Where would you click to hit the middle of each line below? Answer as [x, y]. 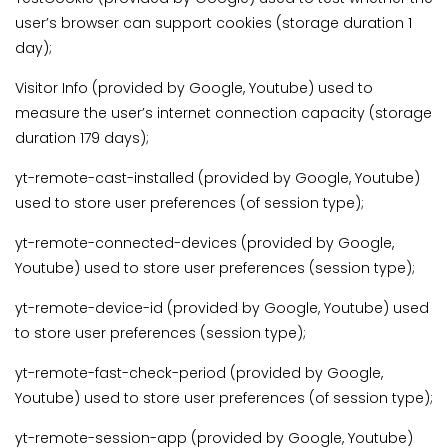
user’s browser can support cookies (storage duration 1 [213, 23]
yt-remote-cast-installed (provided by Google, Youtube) [217, 178]
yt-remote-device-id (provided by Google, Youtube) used [222, 308]
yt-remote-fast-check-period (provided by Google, [199, 373]
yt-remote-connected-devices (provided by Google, [204, 243]
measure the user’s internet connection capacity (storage [223, 113]
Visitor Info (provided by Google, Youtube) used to [194, 88]
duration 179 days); [82, 138]
